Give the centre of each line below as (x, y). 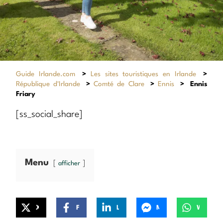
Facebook (82, 208)
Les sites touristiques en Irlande (143, 74)
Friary (26, 94)
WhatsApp (206, 208)
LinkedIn (122, 208)
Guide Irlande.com (46, 74)
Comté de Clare (119, 84)
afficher (69, 164)
